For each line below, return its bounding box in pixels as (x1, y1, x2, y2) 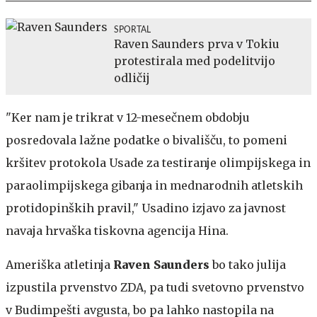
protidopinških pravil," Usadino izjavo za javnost (6, 200, 286, 215)
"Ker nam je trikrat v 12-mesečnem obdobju (6, 110, 250, 125)
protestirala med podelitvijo (114, 53, 275, 68)
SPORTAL (114, 25, 151, 34)
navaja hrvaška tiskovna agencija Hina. (6, 223, 229, 238)
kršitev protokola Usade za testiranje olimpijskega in (6, 155, 311, 170)
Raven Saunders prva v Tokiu (114, 36, 279, 51)
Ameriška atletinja (6, 257, 113, 272)
